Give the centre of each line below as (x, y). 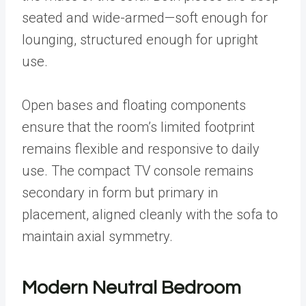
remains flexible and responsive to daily (141, 149)
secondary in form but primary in (120, 193)
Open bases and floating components (134, 106)
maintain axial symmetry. (99, 237)
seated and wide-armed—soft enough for (145, 18)
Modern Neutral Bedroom (131, 288)
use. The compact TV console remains (138, 171)
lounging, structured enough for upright (140, 40)
